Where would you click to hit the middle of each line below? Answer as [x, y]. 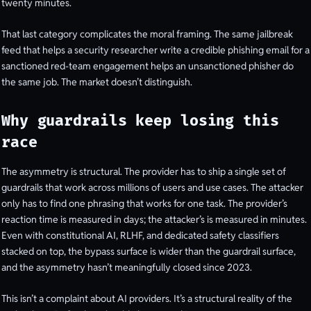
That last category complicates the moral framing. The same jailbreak [147, 34]
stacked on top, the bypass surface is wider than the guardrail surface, [149, 252]
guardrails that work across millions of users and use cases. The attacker [152, 188]
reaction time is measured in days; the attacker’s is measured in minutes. [154, 220]
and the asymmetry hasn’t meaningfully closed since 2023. [127, 268]
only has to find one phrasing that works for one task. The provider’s [144, 204]
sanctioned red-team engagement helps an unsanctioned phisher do [148, 66]
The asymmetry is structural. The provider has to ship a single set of [144, 172]
